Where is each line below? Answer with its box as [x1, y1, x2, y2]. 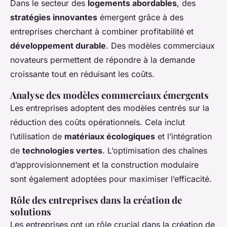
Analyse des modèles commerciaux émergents [10, 89, 209, 102]
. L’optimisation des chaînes [102, 145, 207, 156]
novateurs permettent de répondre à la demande [10, 55, 195, 65]
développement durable [10, 41, 106, 51]
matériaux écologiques [64, 131, 155, 142]
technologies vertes [22, 145, 102, 156]
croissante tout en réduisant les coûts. [10, 69, 155, 80]
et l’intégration [155, 131, 212, 142]
